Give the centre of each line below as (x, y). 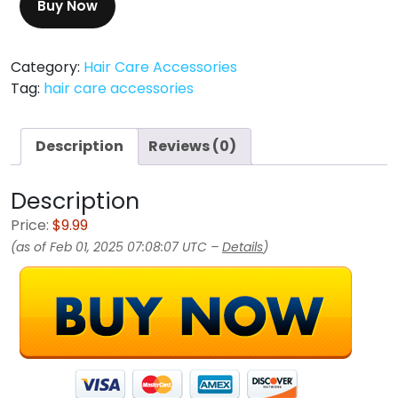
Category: (47, 68)
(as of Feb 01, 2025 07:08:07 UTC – (116, 247)
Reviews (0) (192, 147)
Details (243, 247)
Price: (32, 226)
